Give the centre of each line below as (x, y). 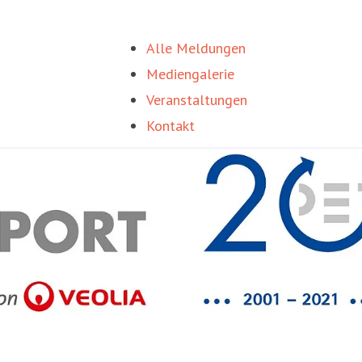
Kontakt (170, 126)
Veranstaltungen (196, 100)
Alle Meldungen (196, 48)
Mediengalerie (190, 74)
